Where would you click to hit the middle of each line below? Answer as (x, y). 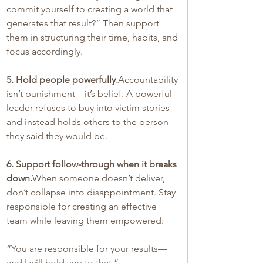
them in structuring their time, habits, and (93, 37)
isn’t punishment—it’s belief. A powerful (90, 93)
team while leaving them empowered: (85, 220)
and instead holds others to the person (89, 122)
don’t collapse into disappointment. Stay (92, 192)
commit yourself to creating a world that (91, 9)
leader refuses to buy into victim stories (89, 107)
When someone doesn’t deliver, (100, 178)
